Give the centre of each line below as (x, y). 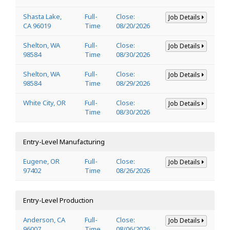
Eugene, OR (41, 161)
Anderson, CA (44, 219)
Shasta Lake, (42, 16)
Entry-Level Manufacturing (64, 141)
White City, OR (44, 102)
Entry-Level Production (58, 200)
